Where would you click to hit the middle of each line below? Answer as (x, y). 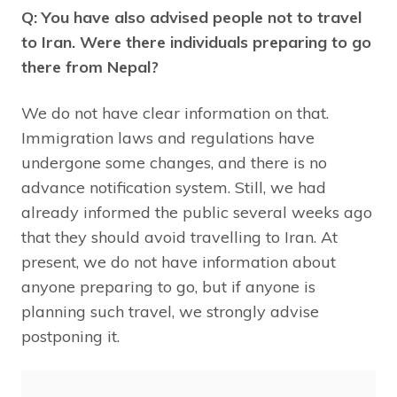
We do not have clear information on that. (175, 113)
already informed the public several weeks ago (197, 213)
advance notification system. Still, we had (174, 188)
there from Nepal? (90, 67)
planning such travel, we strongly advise (170, 312)
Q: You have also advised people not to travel (191, 18)
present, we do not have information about (179, 262)
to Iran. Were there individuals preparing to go (196, 43)
